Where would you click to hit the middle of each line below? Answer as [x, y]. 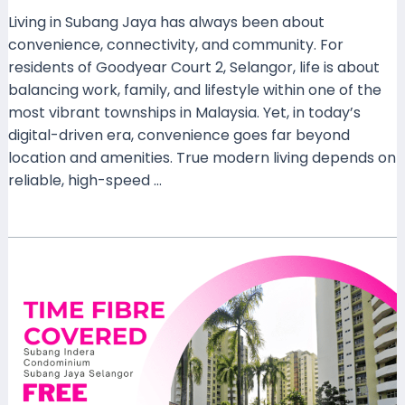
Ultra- [28, 271]
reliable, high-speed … [85, 180]
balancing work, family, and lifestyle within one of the [194, 89]
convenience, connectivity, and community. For [175, 44]
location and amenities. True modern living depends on [202, 157]
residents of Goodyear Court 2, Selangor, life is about [193, 67]
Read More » [51, 226]
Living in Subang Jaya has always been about [166, 22]
